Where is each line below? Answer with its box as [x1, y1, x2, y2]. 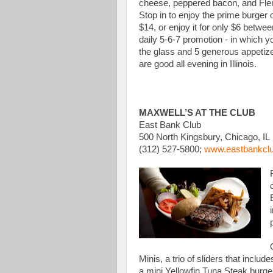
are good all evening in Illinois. [139, 58, 257, 69]
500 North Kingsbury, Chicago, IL [139, 132, 270, 142]
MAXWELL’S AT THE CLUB [139, 107, 255, 118]
